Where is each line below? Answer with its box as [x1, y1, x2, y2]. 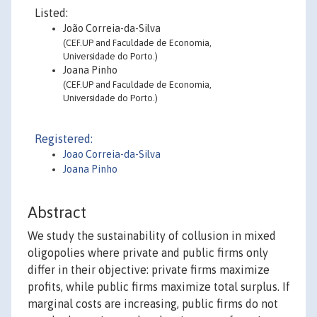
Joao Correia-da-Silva [63, 149, 161, 160]
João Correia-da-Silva [63, 23, 161, 34]
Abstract [28, 203, 86, 222]
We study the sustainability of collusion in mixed [28, 229, 276, 243]
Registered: [35, 132, 93, 145]
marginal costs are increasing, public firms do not [28, 297, 278, 311]
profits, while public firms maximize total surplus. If [28, 280, 290, 294]
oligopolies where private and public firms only [28, 246, 268, 260]
